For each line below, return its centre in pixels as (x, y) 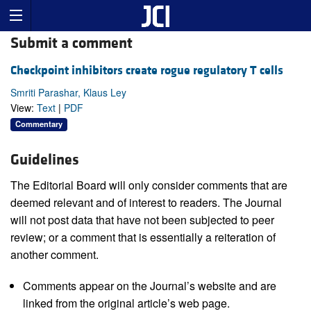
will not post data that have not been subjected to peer (142, 220)
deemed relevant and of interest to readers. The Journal (146, 203)
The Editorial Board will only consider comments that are (149, 185)
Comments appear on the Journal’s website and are (149, 286)
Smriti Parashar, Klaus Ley (68, 93)
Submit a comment (72, 44)
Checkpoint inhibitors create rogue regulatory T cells (147, 71)
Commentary (39, 124)
